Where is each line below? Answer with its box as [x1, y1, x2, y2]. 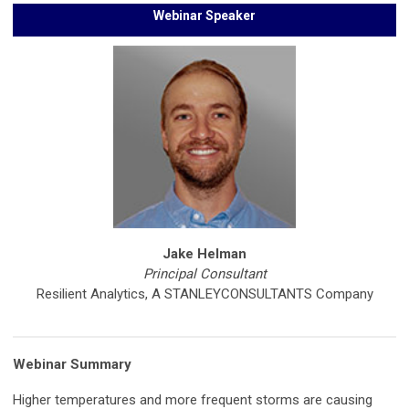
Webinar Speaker [153, 8, 256, 24]
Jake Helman [163, 246, 246, 263]
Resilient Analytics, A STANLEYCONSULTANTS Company [36, 286, 373, 303]
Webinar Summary [13, 356, 131, 373]
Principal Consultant [142, 266, 267, 283]
